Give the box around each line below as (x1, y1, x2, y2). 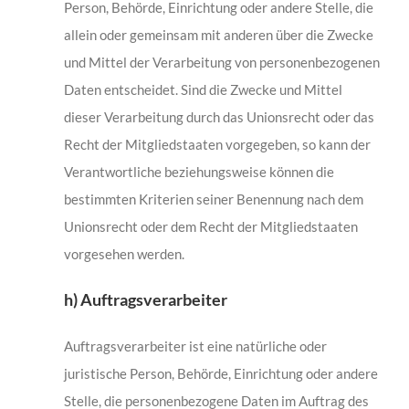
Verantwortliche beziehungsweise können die (63, 163, 334, 180)
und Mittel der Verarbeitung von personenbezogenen (63, 53, 380, 70)
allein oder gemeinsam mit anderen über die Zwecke (63, 26, 373, 43)
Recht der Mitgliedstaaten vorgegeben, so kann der (63, 135, 371, 152)
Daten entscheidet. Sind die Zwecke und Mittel (63, 80, 342, 98)
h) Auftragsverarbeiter (63, 288, 227, 309)
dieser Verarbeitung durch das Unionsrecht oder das (63, 108, 374, 125)
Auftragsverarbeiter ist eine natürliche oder (63, 337, 327, 354)
